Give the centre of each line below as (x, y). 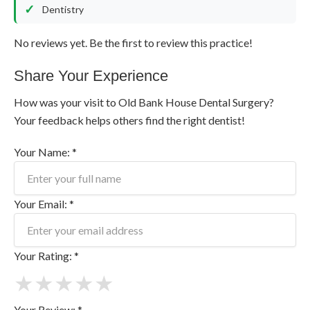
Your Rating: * (46, 255)
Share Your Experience (91, 75)
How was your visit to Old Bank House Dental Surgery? (144, 102)
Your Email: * (44, 203)
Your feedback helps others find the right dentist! (129, 120)
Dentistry (63, 9)
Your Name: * (45, 152)
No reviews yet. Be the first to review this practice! (133, 42)
